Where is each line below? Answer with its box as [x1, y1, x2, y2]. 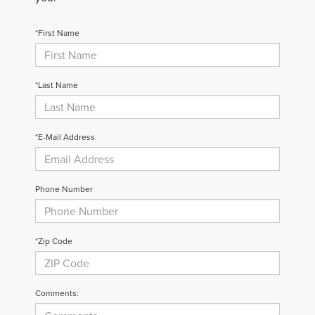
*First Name [35, 27, 79, 39]
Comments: [35, 287, 79, 300]
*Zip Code [35, 235, 72, 247]
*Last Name [35, 79, 78, 91]
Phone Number [35, 183, 93, 195]
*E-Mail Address [35, 131, 95, 143]
